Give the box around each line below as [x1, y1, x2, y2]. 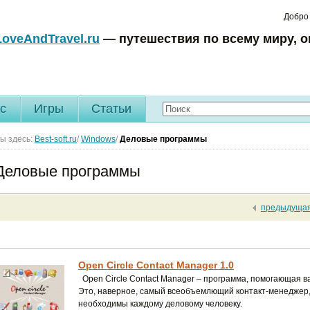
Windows [81, 134, 116, 144]
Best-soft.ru [35, 134, 77, 144]
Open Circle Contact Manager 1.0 [78, 259, 234, 271]
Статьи [91, 102, 131, 116]
